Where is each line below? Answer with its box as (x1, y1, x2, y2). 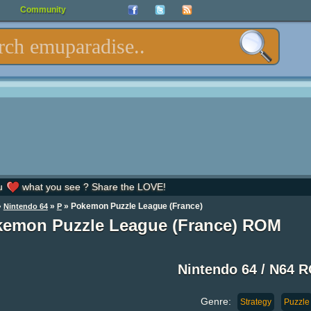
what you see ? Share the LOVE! (19, 181, 166, 192)
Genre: (200, 295, 234, 307)
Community (20, 5, 66, 15)
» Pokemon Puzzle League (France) (61, 201, 203, 211)
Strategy (239, 296, 271, 307)
